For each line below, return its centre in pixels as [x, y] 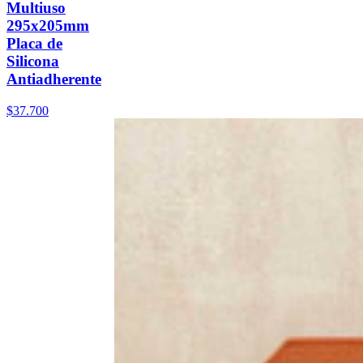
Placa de [34, 43]
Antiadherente [54, 79]
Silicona [33, 61]
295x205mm [48, 25]
